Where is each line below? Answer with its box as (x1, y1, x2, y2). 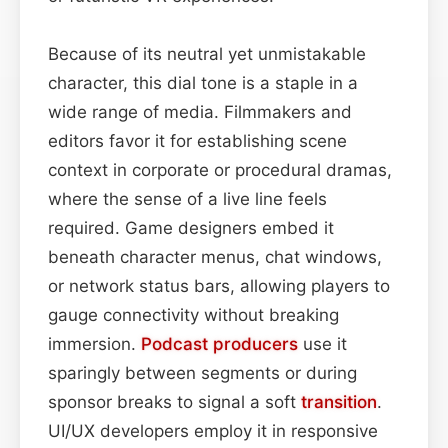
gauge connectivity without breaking (48, 304, 339, 325)
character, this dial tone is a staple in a (48, 72, 358, 93)
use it (298, 333, 347, 354)
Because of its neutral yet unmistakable (48, 43, 366, 64)
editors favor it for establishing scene (48, 130, 347, 151)
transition (301, 391, 377, 412)
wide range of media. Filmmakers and (48, 101, 352, 122)
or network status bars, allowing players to (48, 275, 390, 296)
